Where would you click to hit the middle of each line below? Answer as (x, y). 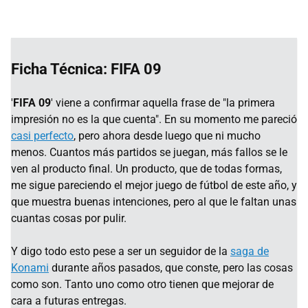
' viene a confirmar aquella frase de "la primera (163, 102)
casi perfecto (42, 135)
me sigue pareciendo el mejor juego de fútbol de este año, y (154, 185)
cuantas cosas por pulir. (69, 218)
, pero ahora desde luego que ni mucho (167, 135)
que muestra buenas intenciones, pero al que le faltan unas (154, 201)
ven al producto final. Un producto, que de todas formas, (146, 168)
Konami (30, 267)
